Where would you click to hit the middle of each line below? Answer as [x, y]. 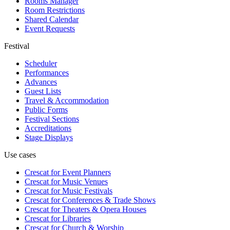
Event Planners [85, 172]
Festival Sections [52, 119]
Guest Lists [43, 91]
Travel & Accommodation [67, 101]
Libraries [75, 219]
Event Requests [50, 29]
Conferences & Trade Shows [108, 200]
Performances [47, 73]
